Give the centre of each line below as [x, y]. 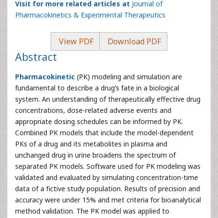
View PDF [75, 41]
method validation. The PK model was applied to [92, 211]
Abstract [36, 57]
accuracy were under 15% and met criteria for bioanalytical [108, 200]
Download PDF [133, 41]
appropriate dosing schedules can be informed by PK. [99, 121]
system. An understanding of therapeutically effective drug [108, 99]
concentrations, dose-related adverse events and [93, 110]
